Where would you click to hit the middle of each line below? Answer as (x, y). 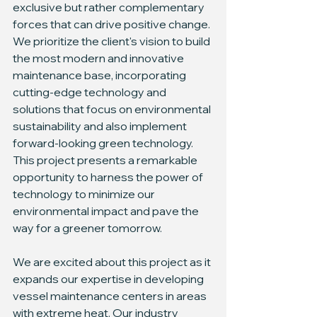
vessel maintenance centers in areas (111, 296)
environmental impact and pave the (107, 211)
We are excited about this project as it (113, 262)
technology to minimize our (85, 194)
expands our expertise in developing (109, 279)
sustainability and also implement (101, 126)
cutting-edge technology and (91, 92)
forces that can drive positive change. (113, 24)
